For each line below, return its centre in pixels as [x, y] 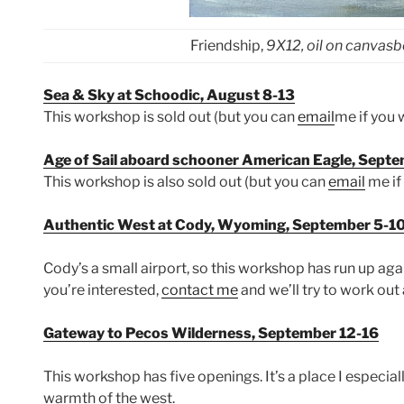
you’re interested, [102, 289]
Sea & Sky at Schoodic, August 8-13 [169, 95]
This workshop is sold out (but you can [170, 116]
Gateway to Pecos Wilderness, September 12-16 [211, 333]
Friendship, [228, 45]
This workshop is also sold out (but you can [186, 181]
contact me [200, 289]
